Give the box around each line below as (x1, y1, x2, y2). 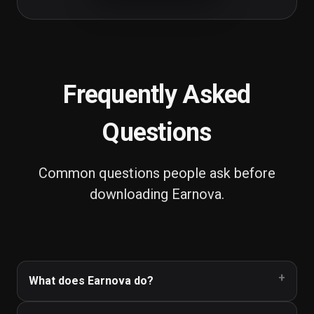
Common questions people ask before (39, 165, 275, 182)
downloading (90, 186, 172, 203)
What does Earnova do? (29, 274, 153, 287)
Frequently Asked (63, 80, 251, 109)
